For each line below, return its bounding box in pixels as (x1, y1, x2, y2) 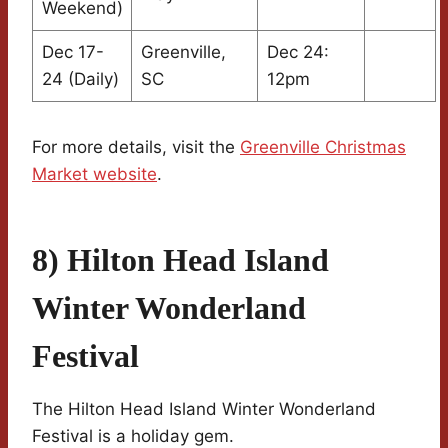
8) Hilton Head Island (32, 242, 329, 279)
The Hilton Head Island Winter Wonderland (32, 399, 376, 420)
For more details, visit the (32, 137, 240, 158)
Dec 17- (41, 42, 104, 63)
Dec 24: (266, 42, 329, 63)
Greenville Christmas (240, 137, 406, 158)
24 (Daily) (41, 69, 119, 90)
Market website (32, 164, 157, 185)
